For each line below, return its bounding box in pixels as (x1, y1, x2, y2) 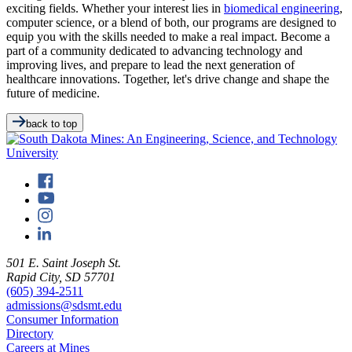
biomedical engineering (224, 2, 339, 16)
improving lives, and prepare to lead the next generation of (6, 58, 295, 72)
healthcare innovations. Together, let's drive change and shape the (6, 72, 329, 86)
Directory (6, 327, 53, 341)
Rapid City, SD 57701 (6, 270, 115, 284)
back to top (26, 118, 77, 130)
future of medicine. (6, 86, 100, 101)
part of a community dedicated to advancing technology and (6, 44, 302, 58)
